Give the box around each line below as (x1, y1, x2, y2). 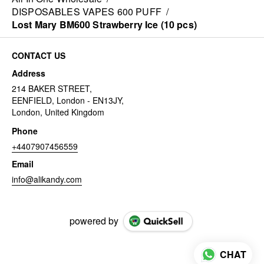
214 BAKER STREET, (12, 82, 92, 94)
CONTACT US (12, 49, 65, 61)
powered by (69, 214, 118, 227)
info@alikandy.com (12, 173, 82, 185)
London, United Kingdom (12, 106, 104, 118)
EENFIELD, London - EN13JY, (12, 94, 124, 106)
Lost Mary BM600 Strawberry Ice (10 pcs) (12, 18, 197, 31)
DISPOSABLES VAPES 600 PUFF (12, 5, 161, 18)
